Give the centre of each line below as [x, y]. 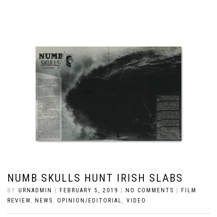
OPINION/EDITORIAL [90, 200]
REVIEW [19, 200]
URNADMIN [35, 190]
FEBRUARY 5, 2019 [89, 190]
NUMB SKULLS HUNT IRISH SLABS [95, 178]
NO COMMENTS [150, 190]
